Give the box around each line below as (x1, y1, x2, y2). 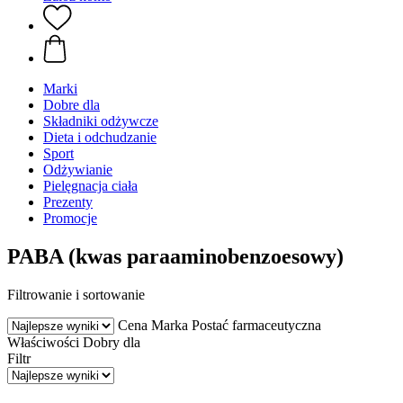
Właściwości (7, 334, 79, 350)
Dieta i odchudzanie (43, 130, 157, 145)
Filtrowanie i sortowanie (7, 286, 145, 302)
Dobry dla (83, 334, 140, 350)
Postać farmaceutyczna (192, 317, 321, 333)
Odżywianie (43, 162, 112, 177)
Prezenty (43, 194, 93, 210)
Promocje (43, 210, 97, 226)
